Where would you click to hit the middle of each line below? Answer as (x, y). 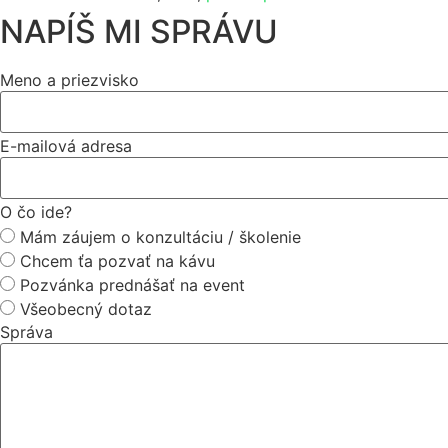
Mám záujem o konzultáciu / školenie (160, 236)
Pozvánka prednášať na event (132, 284)
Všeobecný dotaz (86, 308)
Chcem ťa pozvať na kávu (117, 260)
